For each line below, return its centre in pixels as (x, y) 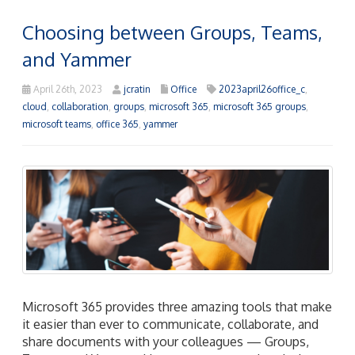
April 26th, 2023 (67, 89)
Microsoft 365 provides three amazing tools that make (177, 307)
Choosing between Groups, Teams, (172, 32)
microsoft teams (57, 124)
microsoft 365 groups (260, 106)
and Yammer (77, 59)
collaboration (80, 106)
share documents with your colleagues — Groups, (166, 342)
